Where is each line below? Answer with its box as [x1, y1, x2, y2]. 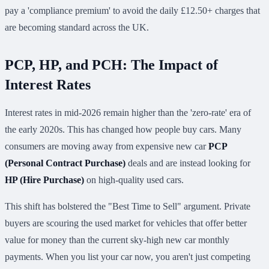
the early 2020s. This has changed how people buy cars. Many [5, 124, 241, 135]
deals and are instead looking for [125, 158, 250, 169]
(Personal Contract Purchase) [5, 158, 125, 169]
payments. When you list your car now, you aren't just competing [5, 252, 250, 262]
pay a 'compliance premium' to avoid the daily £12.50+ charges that [5, 5, 260, 16]
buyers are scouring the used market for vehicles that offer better [5, 218, 247, 229]
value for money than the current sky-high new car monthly [5, 235, 229, 246]
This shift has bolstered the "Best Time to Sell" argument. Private [5, 201, 250, 212]
